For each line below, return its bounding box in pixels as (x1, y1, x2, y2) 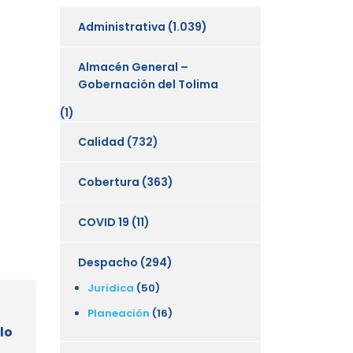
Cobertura (78, 173, 139, 190)
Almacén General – (78, 58, 188, 75)
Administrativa (78, 18, 165, 35)
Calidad (78, 133, 124, 150)
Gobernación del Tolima (78, 76, 218, 92)
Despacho (78, 254, 138, 270)
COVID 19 (78, 214, 129, 230)
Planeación (87, 305, 150, 321)
